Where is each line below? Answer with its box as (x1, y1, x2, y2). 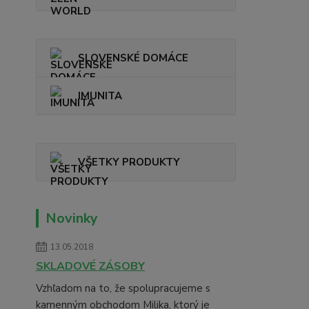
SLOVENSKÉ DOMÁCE (78, 51, 188, 65)
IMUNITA (78, 89, 122, 103)
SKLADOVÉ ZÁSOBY (36, 259, 145, 274)
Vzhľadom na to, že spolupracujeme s (36, 281, 210, 295)
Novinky (46, 209, 98, 228)
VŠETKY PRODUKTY (78, 155, 180, 169)
